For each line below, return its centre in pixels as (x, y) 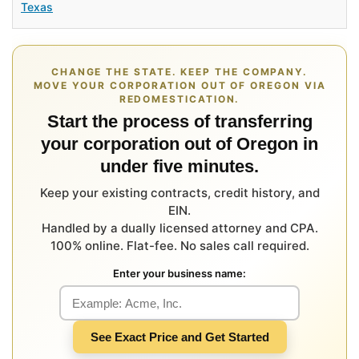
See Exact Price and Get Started (179, 337)
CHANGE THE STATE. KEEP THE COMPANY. (179, 72)
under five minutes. (179, 166)
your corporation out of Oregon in (179, 144)
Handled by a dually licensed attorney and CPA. (179, 228)
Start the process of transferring (179, 121)
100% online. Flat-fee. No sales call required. (179, 246)
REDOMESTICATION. (179, 99)
